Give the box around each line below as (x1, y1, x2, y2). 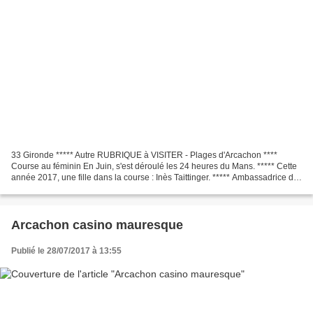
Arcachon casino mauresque (11, 218, 183, 233)
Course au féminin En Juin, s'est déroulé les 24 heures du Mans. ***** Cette (11, 161, 297, 172)
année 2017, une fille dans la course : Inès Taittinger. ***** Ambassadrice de (11, 173, 298, 183)
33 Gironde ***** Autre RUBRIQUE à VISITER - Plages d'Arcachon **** (11, 150, 277, 161)
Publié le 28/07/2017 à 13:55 (11, 246, 122, 256)
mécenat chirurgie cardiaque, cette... (11, 184, 149, 194)
